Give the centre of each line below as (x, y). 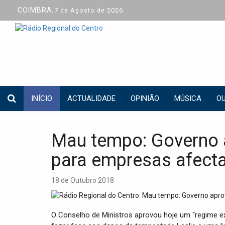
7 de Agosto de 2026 (89, 10)
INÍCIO (42, 98)
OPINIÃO (145, 98)
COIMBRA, (36, 10)
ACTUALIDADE (91, 98)
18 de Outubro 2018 (83, 180)
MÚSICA (188, 98)
